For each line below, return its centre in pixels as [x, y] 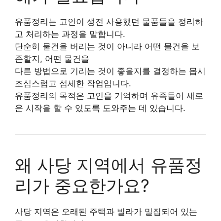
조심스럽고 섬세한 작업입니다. [73, 83]
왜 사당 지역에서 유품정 [109, 165]
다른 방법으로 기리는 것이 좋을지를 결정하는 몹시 [110, 71]
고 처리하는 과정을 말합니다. [70, 34]
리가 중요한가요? [82, 185]
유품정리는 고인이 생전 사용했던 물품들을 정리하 [109, 21]
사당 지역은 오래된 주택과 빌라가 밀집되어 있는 [106, 211]
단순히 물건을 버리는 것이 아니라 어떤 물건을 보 [107, 46]
